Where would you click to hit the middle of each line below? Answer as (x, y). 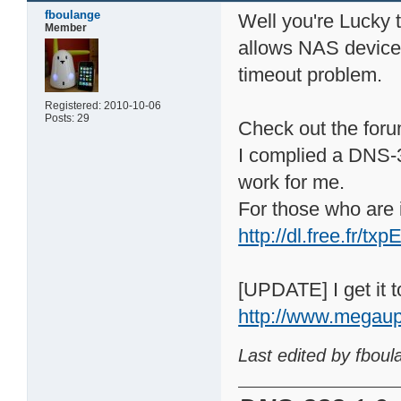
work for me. (292, 182)
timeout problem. (311, 74)
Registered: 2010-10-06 (103, 105)
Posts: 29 (68, 118)
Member (66, 27)
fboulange (73, 14)
